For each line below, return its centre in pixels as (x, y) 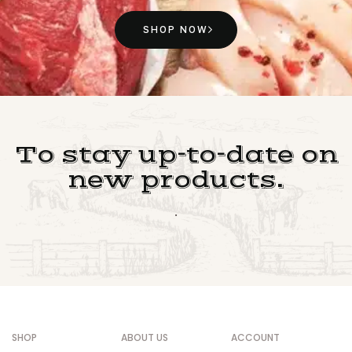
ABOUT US (145, 337)
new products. (176, 180)
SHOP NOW (176, 29)
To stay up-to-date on (176, 155)
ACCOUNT (255, 337)
